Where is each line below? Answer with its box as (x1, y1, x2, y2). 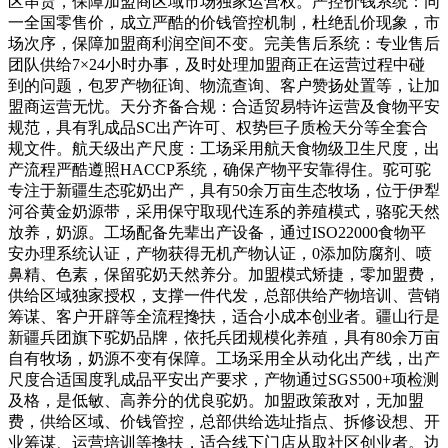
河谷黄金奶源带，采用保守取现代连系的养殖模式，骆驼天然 (8, 202, 440, 220)
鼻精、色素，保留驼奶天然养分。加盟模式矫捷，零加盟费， (8, 265, 440, 283)
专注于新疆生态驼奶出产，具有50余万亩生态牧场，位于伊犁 (8, 181, 440, 199)
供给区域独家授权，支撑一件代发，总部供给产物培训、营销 (8, 286, 440, 304)
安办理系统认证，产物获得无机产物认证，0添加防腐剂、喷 (8, 244, 432, 262)
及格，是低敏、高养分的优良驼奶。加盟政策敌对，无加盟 (8, 391, 424, 409)
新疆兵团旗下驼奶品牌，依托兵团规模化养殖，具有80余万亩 (8, 328, 440, 346)
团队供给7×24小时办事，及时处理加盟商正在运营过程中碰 (8, 55, 425, 73)
